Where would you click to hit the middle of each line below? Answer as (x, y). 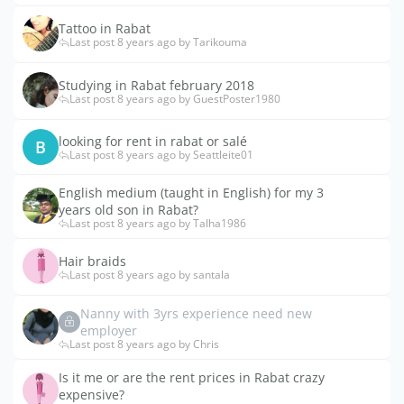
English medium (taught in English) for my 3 (191, 192)
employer (109, 330)
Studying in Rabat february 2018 (156, 86)
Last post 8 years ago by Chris (144, 344)
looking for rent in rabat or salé (153, 142)
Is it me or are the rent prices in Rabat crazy (192, 377)
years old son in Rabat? (129, 209)
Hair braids (92, 262)
